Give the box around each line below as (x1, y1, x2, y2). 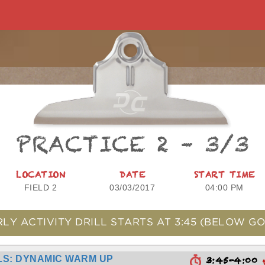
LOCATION (16, 169, 66, 185)
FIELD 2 (24, 183, 57, 192)
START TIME (193, 169, 255, 185)
